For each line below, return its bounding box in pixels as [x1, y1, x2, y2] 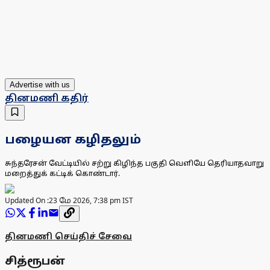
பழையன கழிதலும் [5, 130, 141, 147]
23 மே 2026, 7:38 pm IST [49, 195, 133, 206]
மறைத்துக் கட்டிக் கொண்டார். [5, 168, 120, 178]
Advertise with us [10, 80, 70, 90]
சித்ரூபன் [5, 253, 65, 268]
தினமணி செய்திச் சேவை [5, 230, 132, 242]
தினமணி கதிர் [5, 91, 89, 105]
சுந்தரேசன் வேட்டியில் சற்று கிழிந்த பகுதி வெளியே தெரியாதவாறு [5, 157, 264, 168]
